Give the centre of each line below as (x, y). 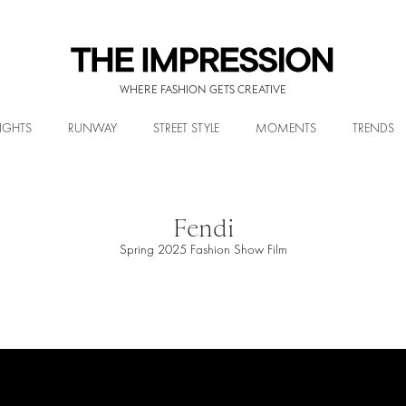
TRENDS (373, 128)
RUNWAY (92, 128)
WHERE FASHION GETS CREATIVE (203, 89)
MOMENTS (286, 128)
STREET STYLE (186, 128)
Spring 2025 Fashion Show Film (203, 250)
